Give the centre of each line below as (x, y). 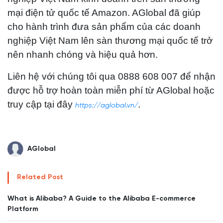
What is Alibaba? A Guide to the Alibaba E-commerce (102, 199)
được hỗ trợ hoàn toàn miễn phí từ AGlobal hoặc (111, 90)
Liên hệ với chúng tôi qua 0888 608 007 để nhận (111, 76)
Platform (23, 210)
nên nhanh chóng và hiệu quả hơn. (85, 55)
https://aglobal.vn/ (107, 106)
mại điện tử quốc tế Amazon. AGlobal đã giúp (104, 13)
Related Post (40, 178)
